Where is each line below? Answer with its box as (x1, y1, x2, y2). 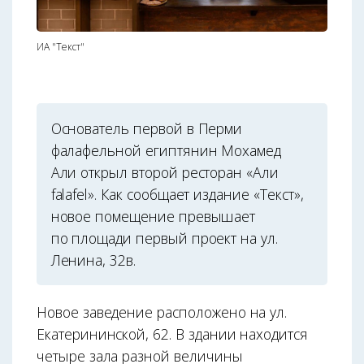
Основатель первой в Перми (50, 118, 243, 138)
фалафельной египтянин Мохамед (50, 140, 282, 160)
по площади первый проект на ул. (50, 227, 278, 248)
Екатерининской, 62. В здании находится (37, 324, 308, 344)
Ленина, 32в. (50, 249, 136, 270)
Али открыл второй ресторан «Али (50, 162, 279, 182)
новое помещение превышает (50, 206, 256, 226)
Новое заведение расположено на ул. (37, 302, 288, 323)
